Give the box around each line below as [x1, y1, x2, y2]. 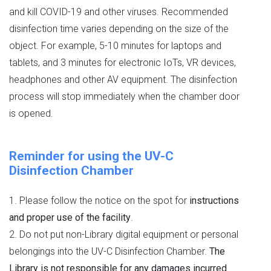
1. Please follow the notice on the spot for [9, 195, 189, 206]
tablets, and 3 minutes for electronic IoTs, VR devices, [9, 57, 236, 68]
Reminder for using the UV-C [9, 149, 174, 163]
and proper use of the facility [9, 212, 131, 223]
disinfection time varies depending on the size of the [9, 23, 229, 34]
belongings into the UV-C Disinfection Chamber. [9, 246, 209, 257]
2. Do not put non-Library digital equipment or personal [9, 229, 238, 240]
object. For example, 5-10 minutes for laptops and [9, 40, 221, 51]
